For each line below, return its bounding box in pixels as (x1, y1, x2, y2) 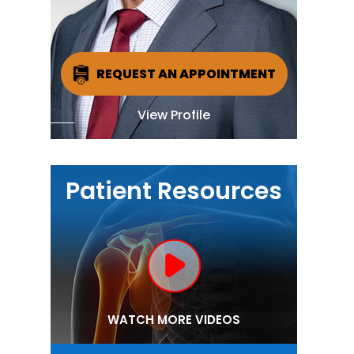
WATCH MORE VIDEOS (107, 311, 240, 328)
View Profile (137, 106, 210, 124)
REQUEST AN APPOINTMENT (96, 64, 276, 83)
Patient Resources (66, 175, 282, 208)
